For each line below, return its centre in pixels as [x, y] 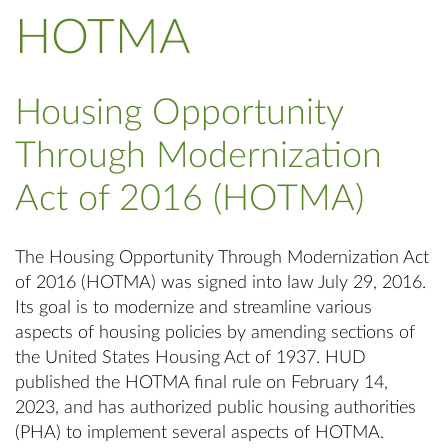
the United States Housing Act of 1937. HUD [190, 358]
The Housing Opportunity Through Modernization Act [222, 258]
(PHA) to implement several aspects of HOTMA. [199, 433]
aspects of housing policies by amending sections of [215, 333]
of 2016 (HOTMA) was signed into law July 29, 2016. [223, 283]
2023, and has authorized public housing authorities [215, 408]
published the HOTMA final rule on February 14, [201, 383]
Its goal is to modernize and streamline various [193, 308]
